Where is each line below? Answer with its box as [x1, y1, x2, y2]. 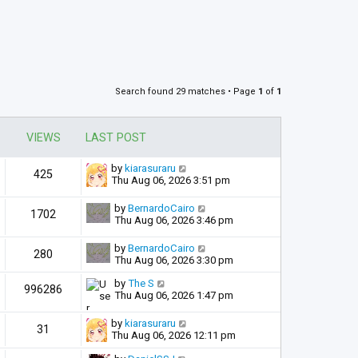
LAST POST [86, 130, 146, 145]
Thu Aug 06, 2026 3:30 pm [114, 253, 233, 266]
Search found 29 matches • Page [115, 86, 258, 97]
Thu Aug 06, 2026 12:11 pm [111, 328, 236, 341]
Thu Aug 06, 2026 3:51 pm [111, 173, 230, 186]
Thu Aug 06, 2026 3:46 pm [114, 213, 233, 226]
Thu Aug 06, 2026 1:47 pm [114, 288, 233, 301]
